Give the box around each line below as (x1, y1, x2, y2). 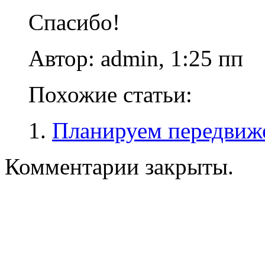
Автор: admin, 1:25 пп (28, 45, 243, 71)
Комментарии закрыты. (5, 153, 234, 179)
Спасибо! (28, 9, 120, 35)
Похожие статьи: (28, 81, 192, 107)
